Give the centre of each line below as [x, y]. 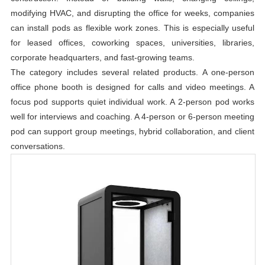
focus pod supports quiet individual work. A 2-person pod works [132, 101]
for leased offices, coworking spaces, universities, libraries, [132, 42]
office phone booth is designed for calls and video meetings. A [132, 87]
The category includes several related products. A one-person [132, 72]
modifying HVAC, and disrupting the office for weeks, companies [132, 13]
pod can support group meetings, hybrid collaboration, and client [132, 131]
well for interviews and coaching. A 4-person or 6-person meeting [132, 116]
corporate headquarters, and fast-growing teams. [102, 57]
